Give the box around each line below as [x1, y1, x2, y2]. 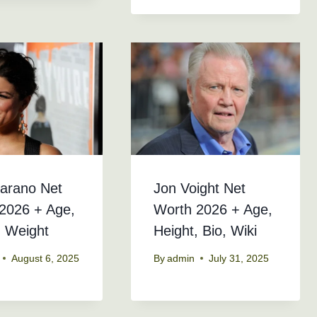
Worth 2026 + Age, [153, 202, 272, 218]
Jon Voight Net [153, 180, 246, 197]
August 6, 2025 [11, 253, 80, 264]
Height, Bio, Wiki [153, 223, 257, 239]
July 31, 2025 [208, 253, 269, 264]
